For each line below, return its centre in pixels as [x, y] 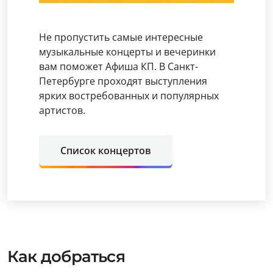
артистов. [62, 110]
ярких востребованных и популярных [129, 95]
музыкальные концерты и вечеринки [127, 51]
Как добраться [66, 256]
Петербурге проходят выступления [123, 81]
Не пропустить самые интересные [121, 37]
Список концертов [106, 150]
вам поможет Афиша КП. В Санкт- [119, 66]
